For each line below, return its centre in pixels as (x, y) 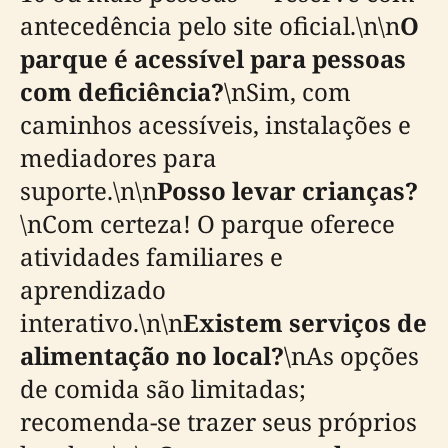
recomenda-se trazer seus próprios (218, 421)
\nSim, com (287, 91)
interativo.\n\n (101, 322)
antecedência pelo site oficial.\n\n (210, 25)
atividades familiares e (151, 256)
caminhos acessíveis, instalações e (215, 124)
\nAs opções (351, 355)
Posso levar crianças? (287, 190)
